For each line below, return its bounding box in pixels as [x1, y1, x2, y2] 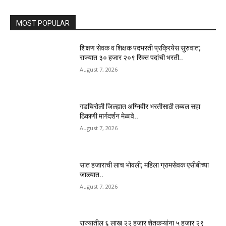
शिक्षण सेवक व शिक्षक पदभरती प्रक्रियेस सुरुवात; [80, 44, 201, 52]
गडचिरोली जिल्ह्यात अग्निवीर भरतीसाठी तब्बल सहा [80, 102, 201, 111]
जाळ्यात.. [80, 170, 104, 179]
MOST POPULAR [16, 19, 70, 28]
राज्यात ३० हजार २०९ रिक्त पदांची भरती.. [80, 53, 184, 62]
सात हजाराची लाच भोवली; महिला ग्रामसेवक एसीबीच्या [80, 160, 209, 169]
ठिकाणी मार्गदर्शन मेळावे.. [80, 112, 139, 121]
